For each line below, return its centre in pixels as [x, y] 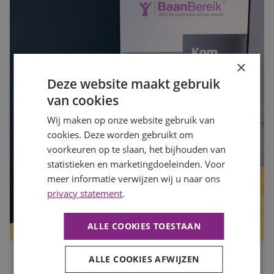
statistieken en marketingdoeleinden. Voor [136, 164]
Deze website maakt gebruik [134, 84]
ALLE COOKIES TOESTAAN [144, 226]
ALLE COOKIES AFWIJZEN [144, 259]
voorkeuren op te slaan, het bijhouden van [137, 149]
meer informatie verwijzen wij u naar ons [134, 179]
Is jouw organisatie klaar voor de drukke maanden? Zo [135, 264]
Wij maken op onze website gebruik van [131, 120]
